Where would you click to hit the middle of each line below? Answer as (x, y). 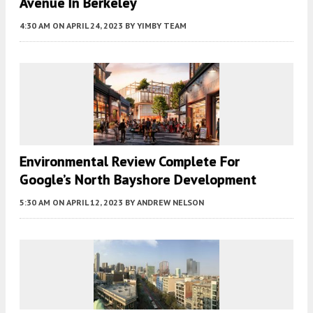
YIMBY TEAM (162, 26)
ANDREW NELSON (170, 202)
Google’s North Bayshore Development (138, 179)
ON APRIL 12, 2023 (88, 202)
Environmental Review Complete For (130, 161)
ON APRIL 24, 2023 (88, 26)
